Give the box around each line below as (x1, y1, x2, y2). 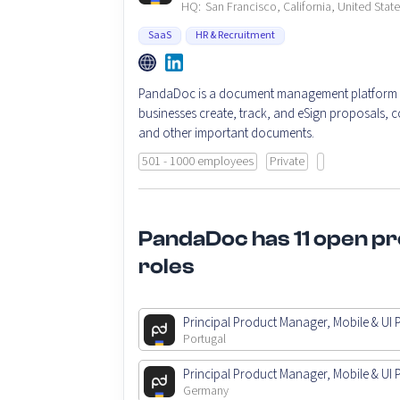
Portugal (183, 330, 227, 349)
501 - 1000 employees (141, 152, 254, 171)
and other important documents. (137, 123, 314, 143)
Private (269, 152, 304, 171)
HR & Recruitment (195, 28, 275, 44)
